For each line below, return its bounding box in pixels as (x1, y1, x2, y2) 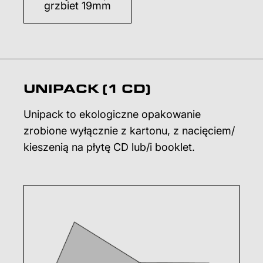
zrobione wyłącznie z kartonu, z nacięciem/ (23, 124, 235, 137)
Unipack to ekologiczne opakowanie (23, 108, 201, 121)
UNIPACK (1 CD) (23, 80, 151, 97)
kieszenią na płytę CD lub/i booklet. (23, 141, 195, 154)
